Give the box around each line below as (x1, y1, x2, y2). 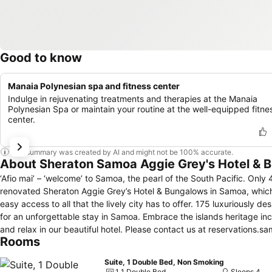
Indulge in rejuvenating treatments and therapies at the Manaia (8, 93, 257, 104)
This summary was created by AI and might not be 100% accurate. (10, 147, 233, 157)
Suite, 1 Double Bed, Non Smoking (104, 257, 224, 267)
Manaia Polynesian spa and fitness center (8, 81, 180, 91)
